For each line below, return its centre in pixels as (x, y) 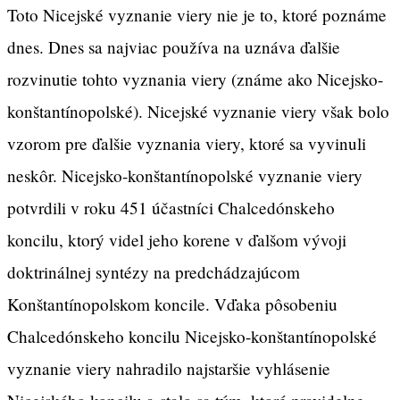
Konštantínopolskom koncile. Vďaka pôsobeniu (172, 304)
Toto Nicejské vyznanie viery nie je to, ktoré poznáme (197, 14)
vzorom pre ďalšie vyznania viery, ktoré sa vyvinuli (187, 143)
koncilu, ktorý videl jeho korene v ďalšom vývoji (177, 239)
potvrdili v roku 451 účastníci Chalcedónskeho (171, 207)
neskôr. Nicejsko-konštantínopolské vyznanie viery (185, 175)
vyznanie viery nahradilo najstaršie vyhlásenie (169, 368)
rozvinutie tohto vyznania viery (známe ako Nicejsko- (195, 79)
